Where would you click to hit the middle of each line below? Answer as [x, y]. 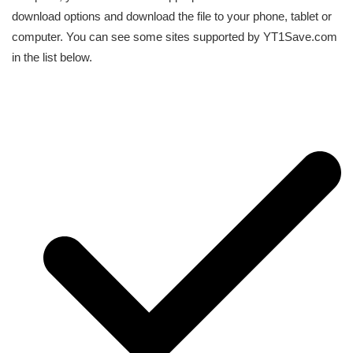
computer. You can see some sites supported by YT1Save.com [175, 36]
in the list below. [52, 57]
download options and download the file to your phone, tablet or [172, 16]
